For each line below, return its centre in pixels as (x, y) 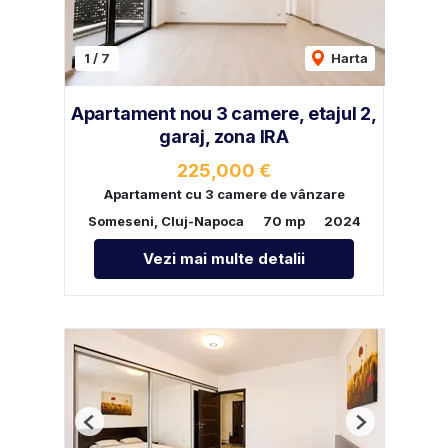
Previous (118, 429)
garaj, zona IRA (223, 136)
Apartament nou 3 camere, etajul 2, (224, 113)
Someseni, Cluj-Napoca (165, 221)
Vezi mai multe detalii (224, 259)
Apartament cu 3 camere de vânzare (224, 194)
